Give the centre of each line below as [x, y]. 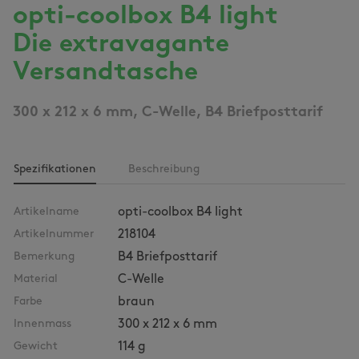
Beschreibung [164, 169]
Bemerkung [44, 257]
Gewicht [36, 347]
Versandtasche [105, 73]
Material [36, 279]
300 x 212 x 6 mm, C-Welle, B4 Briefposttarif [168, 113]
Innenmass [42, 324]
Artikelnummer [54, 234]
